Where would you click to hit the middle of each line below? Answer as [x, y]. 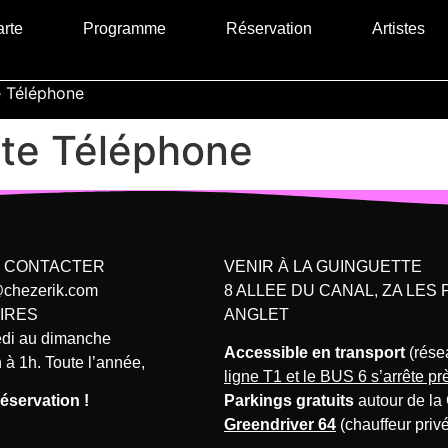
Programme [125, 29]
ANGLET [256, 314]
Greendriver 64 [280, 424]
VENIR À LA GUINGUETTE [323, 266]
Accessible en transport [314, 352]
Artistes [399, 29]
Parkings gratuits [289, 400]
